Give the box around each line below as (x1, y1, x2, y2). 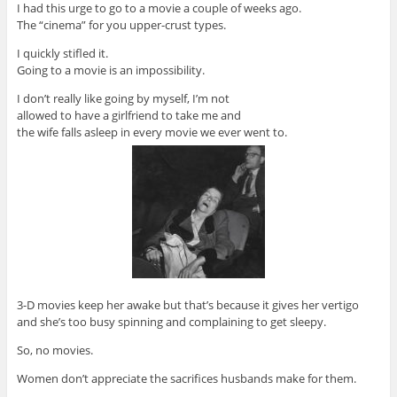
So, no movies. (16, 342, 93, 359)
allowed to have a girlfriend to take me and (16, 107, 241, 124)
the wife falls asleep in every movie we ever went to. (16, 124, 287, 141)
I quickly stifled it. (16, 45, 108, 62)
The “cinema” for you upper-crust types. (16, 17, 226, 34)
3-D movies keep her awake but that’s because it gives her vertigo (16, 297, 359, 314)
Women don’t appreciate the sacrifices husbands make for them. (16, 370, 356, 387)
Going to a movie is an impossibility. (16, 62, 205, 79)
